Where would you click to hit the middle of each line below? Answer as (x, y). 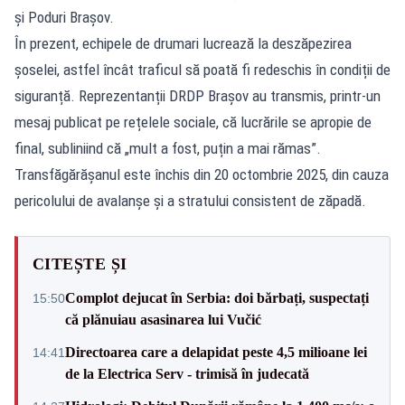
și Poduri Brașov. (64, 17)
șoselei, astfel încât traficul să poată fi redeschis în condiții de (202, 69)
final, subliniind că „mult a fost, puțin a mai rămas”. (168, 148)
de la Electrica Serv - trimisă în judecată (187, 373)
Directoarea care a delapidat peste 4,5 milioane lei (216, 352)
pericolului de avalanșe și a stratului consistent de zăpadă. (190, 200)
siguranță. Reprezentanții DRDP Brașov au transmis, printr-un (198, 95)
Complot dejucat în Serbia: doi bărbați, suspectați (217, 297)
